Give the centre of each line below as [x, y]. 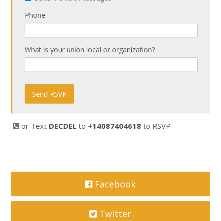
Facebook [114, 184]
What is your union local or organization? [90, 50]
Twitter [114, 214]
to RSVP [156, 126]
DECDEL [63, 126]
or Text [35, 126]
